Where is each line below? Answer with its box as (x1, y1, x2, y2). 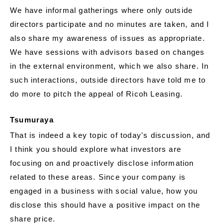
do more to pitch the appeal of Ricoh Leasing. (10, 89, 183, 98)
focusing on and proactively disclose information (10, 158, 194, 167)
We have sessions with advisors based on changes (10, 47, 205, 56)
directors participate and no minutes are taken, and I (10, 19, 210, 28)
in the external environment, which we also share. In (10, 61, 209, 70)
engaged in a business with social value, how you (10, 186, 198, 195)
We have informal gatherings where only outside (10, 5, 193, 14)
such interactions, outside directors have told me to (10, 75, 206, 84)
